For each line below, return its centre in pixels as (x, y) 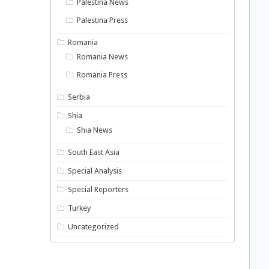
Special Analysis (95, 171)
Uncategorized (94, 227)
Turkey (80, 208)
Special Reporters (98, 189)
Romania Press (102, 75)
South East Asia (94, 152)
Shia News (95, 130)
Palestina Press (103, 20)
